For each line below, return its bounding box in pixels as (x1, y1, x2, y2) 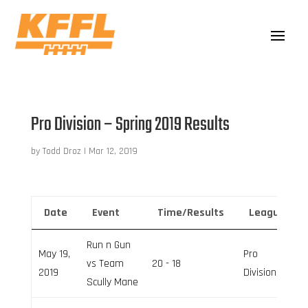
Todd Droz (42, 144, 81, 157)
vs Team (86, 256, 124, 271)
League (248, 205, 285, 220)
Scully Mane (86, 274, 138, 289)
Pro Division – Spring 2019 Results (30, 109, 230, 140)
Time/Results (157, 205, 224, 220)
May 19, (38, 246, 70, 261)
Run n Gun (86, 237, 131, 252)
